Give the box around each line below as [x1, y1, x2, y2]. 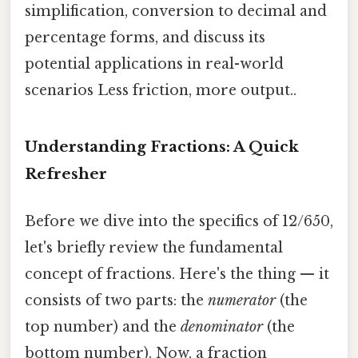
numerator [208, 291, 276, 309]
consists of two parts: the [25, 291, 208, 309]
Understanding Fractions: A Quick [25, 137, 299, 156]
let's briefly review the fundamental [25, 238, 283, 257]
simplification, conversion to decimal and [25, 2, 327, 20]
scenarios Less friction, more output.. [25, 81, 296, 99]
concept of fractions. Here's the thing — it [25, 265, 329, 283]
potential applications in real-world [25, 54, 284, 73]
